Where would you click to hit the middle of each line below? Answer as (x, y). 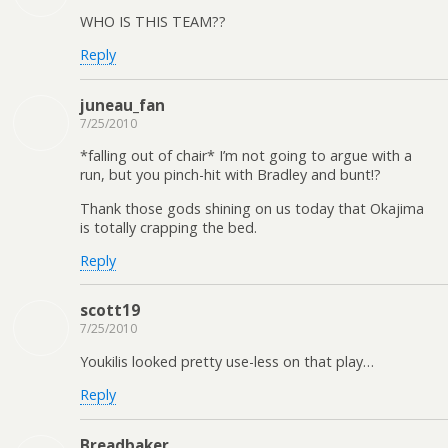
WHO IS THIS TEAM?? (153, 21)
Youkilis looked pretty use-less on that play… (227, 361)
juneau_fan (122, 104)
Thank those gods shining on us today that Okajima (252, 208)
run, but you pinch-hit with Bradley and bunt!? (230, 175)
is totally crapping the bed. (168, 227)
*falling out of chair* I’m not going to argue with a (246, 156)
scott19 (110, 310)
